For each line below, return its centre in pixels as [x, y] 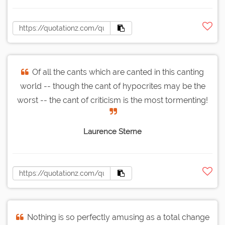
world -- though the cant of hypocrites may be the [113, 86]
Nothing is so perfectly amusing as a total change [118, 217]
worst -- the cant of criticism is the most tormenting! [113, 100]
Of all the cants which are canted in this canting [118, 72]
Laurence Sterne [113, 132]
